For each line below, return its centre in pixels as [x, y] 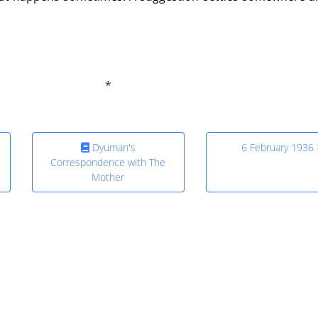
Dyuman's [112, 148]
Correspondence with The [108, 163]
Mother [108, 177]
